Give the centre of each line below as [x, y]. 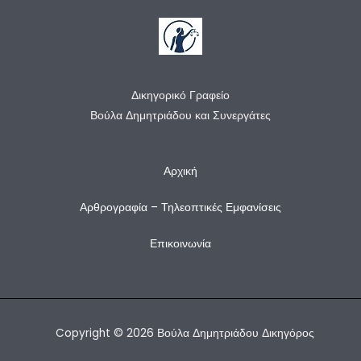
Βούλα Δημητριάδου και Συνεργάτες [180, 116]
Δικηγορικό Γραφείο [180, 96]
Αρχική [180, 171]
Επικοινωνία [180, 243]
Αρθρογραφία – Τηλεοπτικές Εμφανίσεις [180, 207]
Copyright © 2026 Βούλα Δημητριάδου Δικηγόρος [185, 333]
